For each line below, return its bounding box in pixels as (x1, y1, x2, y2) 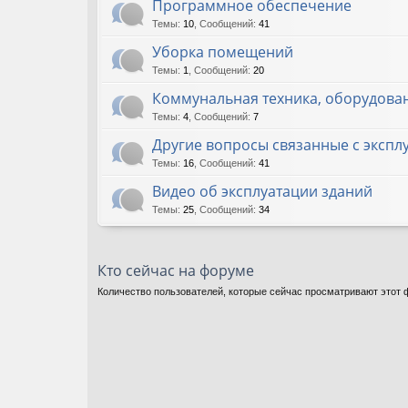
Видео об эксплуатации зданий (152, 180, 372, 201)
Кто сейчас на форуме (97, 260, 254, 280)
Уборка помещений (152, 41, 293, 62)
